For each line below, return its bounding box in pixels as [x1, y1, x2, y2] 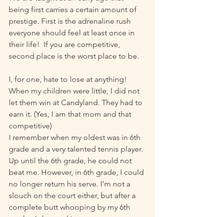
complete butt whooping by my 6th [9, 202, 132, 212]
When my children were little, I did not [9, 86, 141, 96]
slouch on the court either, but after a [9, 191, 138, 201]
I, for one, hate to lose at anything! [9, 75, 129, 84]
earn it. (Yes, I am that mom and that [9, 109, 133, 119]
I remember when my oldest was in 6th [9, 133, 142, 142]
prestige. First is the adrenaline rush [9, 16, 133, 26]
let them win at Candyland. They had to [9, 98, 144, 108]
